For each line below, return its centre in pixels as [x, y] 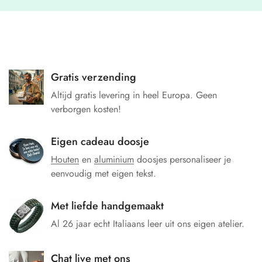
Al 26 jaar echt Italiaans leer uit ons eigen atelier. [148, 224]
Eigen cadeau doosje [100, 142]
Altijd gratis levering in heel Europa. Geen [134, 95]
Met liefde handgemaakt [107, 206]
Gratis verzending [94, 77]
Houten [65, 160]
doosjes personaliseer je [182, 160]
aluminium [114, 160]
